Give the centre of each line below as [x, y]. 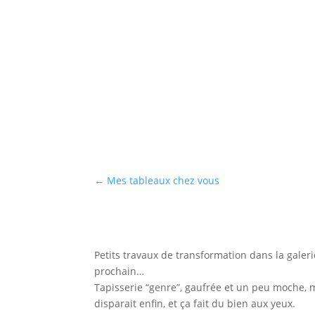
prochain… [120, 271]
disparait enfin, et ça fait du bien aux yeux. [195, 303]
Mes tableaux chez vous [163, 181]
